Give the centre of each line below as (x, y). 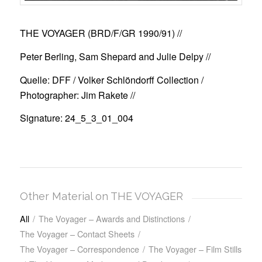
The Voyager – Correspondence (79, 249)
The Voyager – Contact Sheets (77, 234)
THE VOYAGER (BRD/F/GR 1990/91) (97, 33)
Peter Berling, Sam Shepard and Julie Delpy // (115, 57)
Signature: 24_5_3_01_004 (76, 118)
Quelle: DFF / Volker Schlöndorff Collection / (111, 80)
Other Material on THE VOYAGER (101, 196)
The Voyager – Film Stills (195, 249)
